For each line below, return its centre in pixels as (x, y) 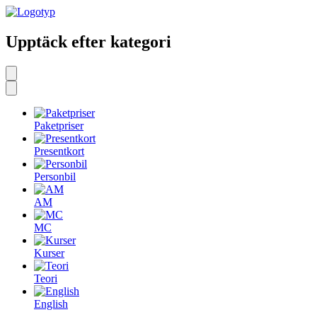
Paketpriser (59, 125)
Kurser (49, 253)
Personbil (55, 176)
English (51, 304)
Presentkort (59, 151)
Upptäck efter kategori (88, 41)
